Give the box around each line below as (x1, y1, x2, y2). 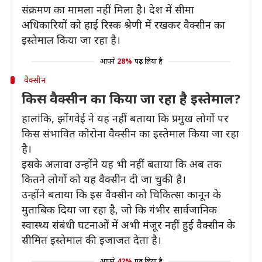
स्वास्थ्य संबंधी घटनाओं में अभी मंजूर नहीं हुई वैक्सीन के (22, 218, 235, 232)
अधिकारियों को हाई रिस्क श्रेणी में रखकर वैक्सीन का (22, 18, 225, 32)
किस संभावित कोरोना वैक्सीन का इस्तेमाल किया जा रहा (22, 126, 239, 140)
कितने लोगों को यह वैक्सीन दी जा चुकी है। (22, 172, 186, 186)
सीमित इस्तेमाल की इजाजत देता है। (22, 233, 161, 247)
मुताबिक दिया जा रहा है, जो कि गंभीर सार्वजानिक (22, 202, 217, 216)
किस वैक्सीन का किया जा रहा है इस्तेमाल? (22, 89, 240, 107)
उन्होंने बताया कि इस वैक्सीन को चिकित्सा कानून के (22, 187, 221, 201)
